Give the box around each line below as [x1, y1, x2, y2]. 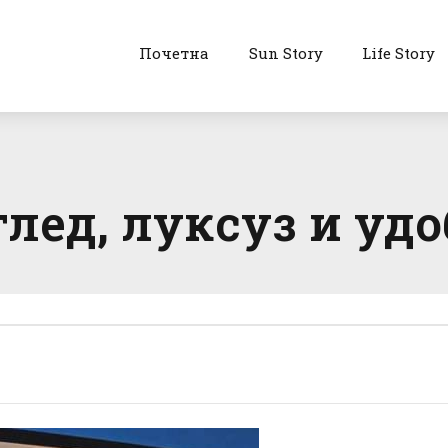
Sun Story [248, 43, 323, 63]
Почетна [138, 43, 209, 63]
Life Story [362, 43, 436, 63]
